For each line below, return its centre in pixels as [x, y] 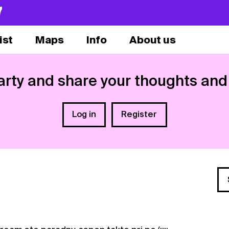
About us [152, 40]
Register [139, 114]
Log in [84, 114]
